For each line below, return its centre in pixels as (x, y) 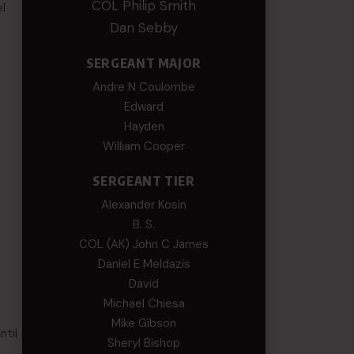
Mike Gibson (144, 323)
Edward (144, 107)
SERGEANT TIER (144, 181)
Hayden (144, 126)
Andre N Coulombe (144, 87)
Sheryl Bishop (144, 343)
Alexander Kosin (144, 205)
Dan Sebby (144, 28)
